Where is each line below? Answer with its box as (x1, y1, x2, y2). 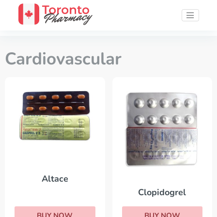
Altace (41, 173, 68, 185)
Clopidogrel (138, 186, 186, 199)
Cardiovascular (5, 47, 122, 70)
